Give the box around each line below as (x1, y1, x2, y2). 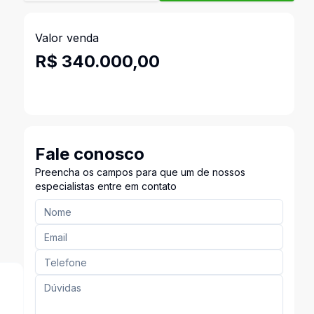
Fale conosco (34, 144, 144, 164)
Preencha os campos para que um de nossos (34, 166, 245, 178)
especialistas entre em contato (34, 180, 177, 192)
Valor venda (34, 31, 99, 45)
